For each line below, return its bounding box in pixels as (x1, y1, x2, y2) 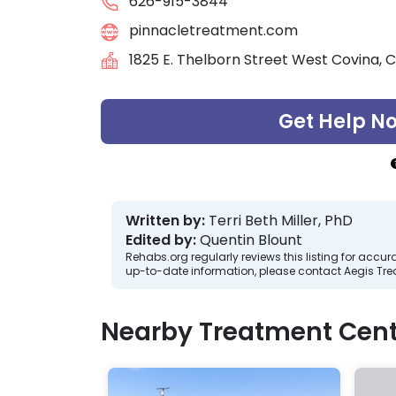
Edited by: (126, 230, 196, 251)
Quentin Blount (200, 230, 302, 251)
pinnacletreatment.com (129, 20, 298, 41)
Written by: (126, 210, 205, 232)
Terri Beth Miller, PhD (209, 210, 353, 232)
